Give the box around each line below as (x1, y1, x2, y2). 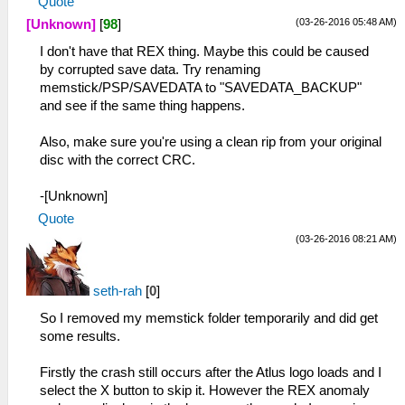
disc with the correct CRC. (40, 153, 195, 168)
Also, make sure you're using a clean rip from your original (40, 135, 381, 150)
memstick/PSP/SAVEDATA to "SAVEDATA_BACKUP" (40, 80, 362, 96)
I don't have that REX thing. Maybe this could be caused (40, 44, 369, 60)
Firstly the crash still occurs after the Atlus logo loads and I (40, 365, 381, 381)
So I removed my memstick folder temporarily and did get (40, 311, 378, 326)
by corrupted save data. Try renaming (40, 62, 260, 78)
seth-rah (93, 284, 142, 299)
